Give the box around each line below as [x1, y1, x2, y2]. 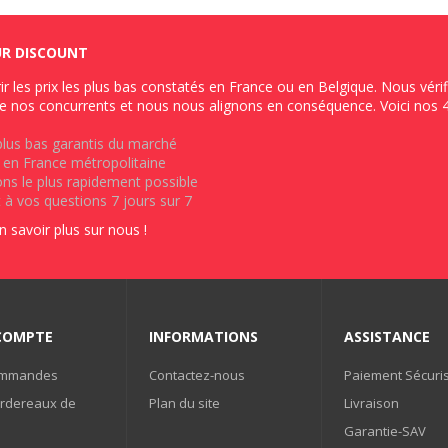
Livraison [343, 393, 399, 412]
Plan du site [148, 393, 220, 412]
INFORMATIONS [148, 326, 258, 346]
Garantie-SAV [343, 421, 426, 440]
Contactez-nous [148, 365, 245, 384]
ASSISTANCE [343, 326, 430, 346]
